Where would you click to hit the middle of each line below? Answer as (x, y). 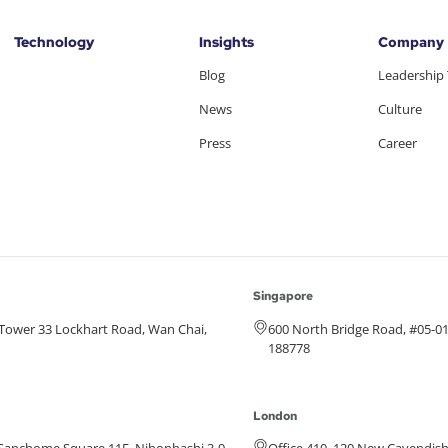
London (274, 415)
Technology (53, 42)
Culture (399, 109)
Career (397, 143)
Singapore (282, 296)
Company (410, 42)
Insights (226, 42)
